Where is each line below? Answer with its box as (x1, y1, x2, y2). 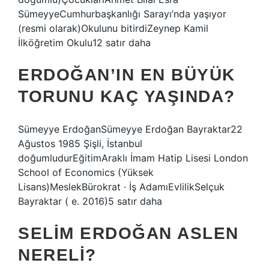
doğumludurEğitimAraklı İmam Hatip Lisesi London (18, 152, 248, 164)
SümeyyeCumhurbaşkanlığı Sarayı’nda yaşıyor (18, 8, 226, 20)
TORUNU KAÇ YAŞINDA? (18, 87, 235, 106)
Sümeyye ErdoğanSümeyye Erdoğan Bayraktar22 (18, 123, 243, 135)
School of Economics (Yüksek (18, 166, 154, 178)
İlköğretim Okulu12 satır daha (18, 37, 151, 49)
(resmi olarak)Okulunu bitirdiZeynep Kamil (18, 22, 208, 34)
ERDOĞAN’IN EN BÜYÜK (18, 65, 235, 84)
